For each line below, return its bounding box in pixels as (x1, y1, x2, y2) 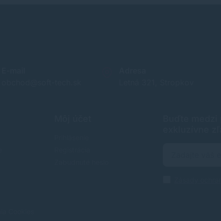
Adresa (119, 65, 146, 75)
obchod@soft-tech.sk (1, 77, 81, 87)
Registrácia (54, 145, 91, 154)
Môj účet (54, 113, 92, 124)
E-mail (1, 65, 25, 75)
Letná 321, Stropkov (119, 77, 194, 87)
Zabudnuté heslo (54, 157, 109, 166)
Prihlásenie (54, 133, 89, 142)
